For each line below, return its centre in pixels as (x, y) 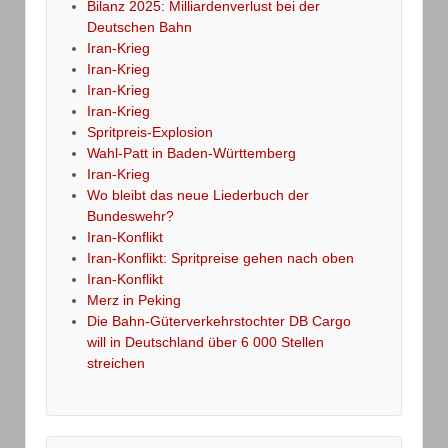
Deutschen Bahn (139, 26)
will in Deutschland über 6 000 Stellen (205, 341)
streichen (116, 362)
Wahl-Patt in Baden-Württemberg (191, 152)
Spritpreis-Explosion (150, 131)
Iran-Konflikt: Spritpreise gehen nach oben (220, 257)
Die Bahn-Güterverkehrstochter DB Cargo (219, 320)
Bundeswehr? (130, 215)
